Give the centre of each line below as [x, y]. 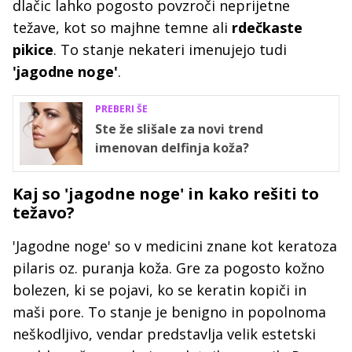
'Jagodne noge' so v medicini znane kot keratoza [175, 246]
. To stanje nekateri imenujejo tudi [170, 49]
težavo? [44, 213]
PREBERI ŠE [121, 109]
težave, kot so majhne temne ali [122, 27]
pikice [33, 49]
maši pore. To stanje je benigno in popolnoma [169, 312]
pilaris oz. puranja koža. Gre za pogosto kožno [169, 268]
